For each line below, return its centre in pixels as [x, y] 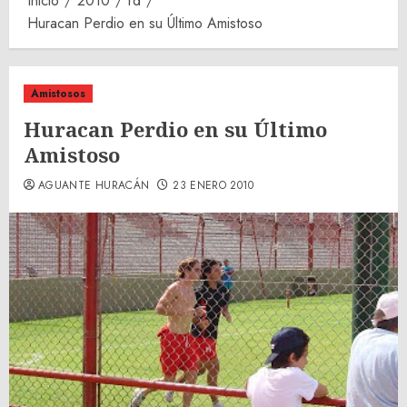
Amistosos [58, 94]
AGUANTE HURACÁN [94, 185]
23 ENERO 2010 [213, 185]
